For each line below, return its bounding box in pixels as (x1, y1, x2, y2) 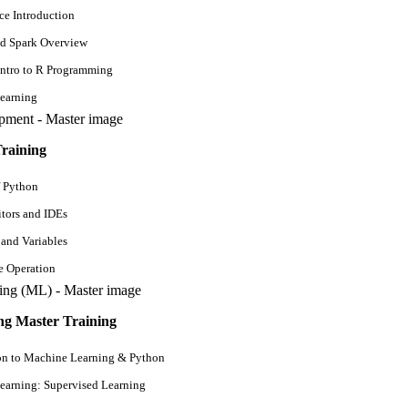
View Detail (168, 176, 240, 191)
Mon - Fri (174, 81, 234, 97)
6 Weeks (179, 132, 229, 148)
